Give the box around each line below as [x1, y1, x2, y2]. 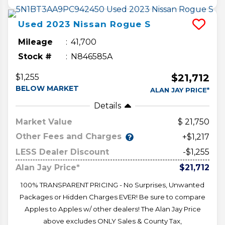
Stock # [18, 51, 52, 61]
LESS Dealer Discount [16, 147, 109, 157]
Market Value [16, 117, 72, 127]
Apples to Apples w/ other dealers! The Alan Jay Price [24, 204, 201, 213]
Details [94, 100, 121, 110]
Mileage [18, 37, 53, 47]
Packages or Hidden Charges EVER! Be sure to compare [20, 192, 205, 201]
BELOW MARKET [16, 83, 79, 93]
